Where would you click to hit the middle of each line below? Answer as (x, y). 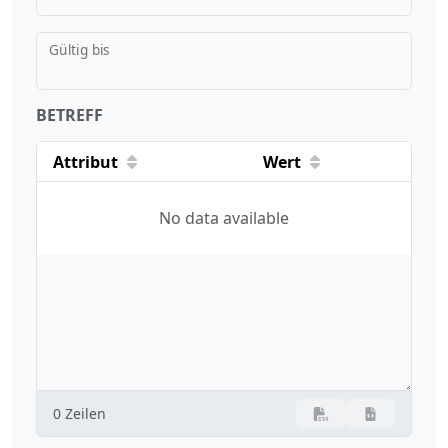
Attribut (85, 161)
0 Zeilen (79, 413)
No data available (224, 217)
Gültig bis (80, 50)
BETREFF (69, 114)
